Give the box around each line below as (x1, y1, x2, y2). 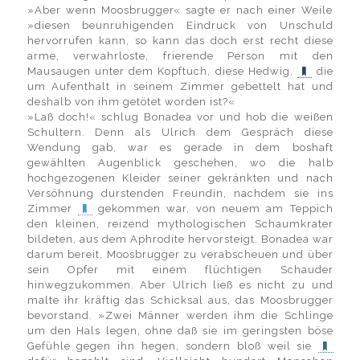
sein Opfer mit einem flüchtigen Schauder (27, 264, 333, 276)
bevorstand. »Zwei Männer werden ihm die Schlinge (27, 309, 333, 321)
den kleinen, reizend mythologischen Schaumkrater (27, 218, 333, 230)
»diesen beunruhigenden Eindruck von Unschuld (27, 19, 333, 31)
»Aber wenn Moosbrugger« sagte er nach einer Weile (27, 4, 333, 16)
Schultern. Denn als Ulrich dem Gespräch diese (27, 126, 333, 138)
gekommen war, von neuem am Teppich (98, 202, 333, 215)
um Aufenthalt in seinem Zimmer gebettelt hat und (27, 80, 333, 92)
